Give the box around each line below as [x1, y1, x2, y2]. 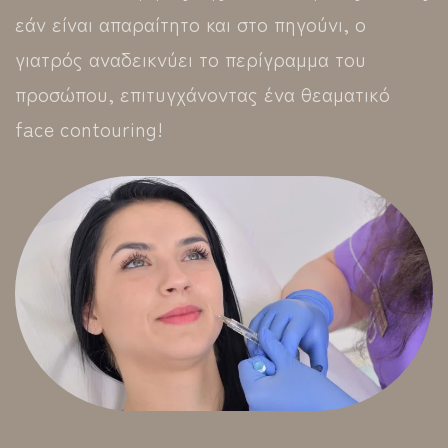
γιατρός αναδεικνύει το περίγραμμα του [15, 43, 366, 73]
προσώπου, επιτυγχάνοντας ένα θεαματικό [15, 78, 390, 108]
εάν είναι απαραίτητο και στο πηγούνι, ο [15, 8, 366, 38]
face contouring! [15, 113, 163, 143]
